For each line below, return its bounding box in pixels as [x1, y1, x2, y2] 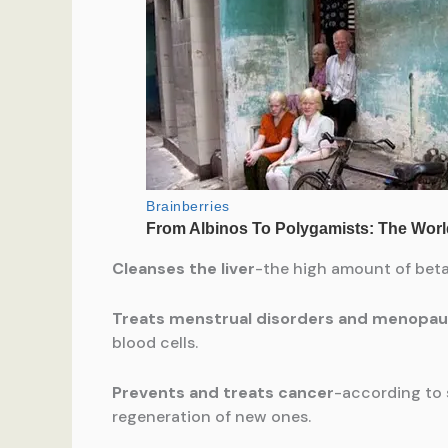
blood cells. [112, 331, 198, 353]
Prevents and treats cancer [112, 381, 334, 403]
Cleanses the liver [112, 258, 255, 280]
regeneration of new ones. [112, 405, 311, 427]
